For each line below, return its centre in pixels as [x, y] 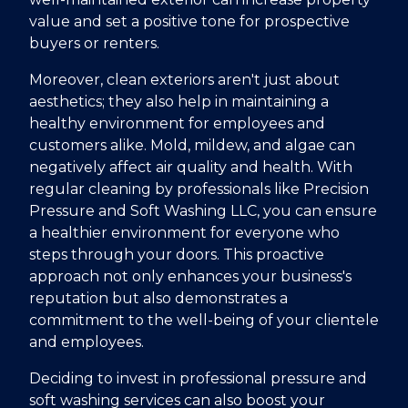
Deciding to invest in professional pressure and [198, 378]
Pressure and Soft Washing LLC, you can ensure [203, 210]
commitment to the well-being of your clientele [204, 320]
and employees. [87, 342]
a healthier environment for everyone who [184, 232]
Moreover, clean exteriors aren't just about [184, 79]
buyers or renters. [94, 43]
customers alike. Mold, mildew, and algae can [192, 145]
